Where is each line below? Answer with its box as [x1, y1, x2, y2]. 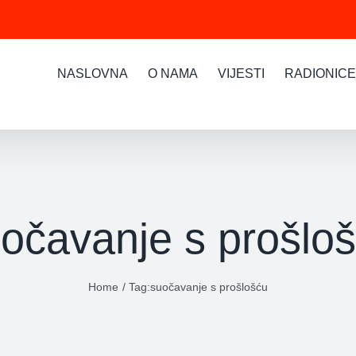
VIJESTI [218, 66, 265, 80]
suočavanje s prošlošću [150, 281, 269, 293]
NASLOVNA [57, 66, 128, 80]
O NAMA [148, 66, 198, 80]
